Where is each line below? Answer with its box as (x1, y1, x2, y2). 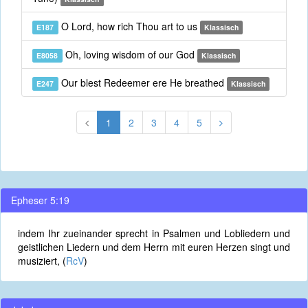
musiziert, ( (18, 254, 66, 267)
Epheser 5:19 (11, 193, 69, 207)
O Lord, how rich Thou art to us (58, 19, 200, 33)
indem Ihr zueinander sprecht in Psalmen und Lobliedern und (18, 226, 290, 240)
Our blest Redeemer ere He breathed (58, 76, 227, 89)
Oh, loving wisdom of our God (62, 47, 197, 61)
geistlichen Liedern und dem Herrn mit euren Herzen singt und (18, 240, 290, 254)
